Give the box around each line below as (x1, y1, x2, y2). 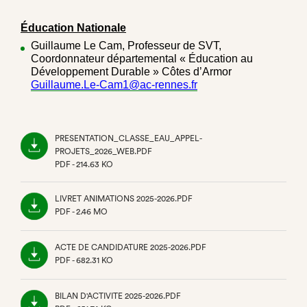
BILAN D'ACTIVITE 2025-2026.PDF (55, 291, 181, 300)
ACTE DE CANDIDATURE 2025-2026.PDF (55, 243, 206, 251)
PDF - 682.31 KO (55, 256, 113, 265)
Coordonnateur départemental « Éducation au (31, 52, 253, 64)
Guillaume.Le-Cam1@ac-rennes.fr (31, 78, 197, 90)
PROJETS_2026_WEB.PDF (55, 147, 152, 156)
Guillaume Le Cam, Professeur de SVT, (31, 39, 221, 51)
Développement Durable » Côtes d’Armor (31, 65, 232, 77)
